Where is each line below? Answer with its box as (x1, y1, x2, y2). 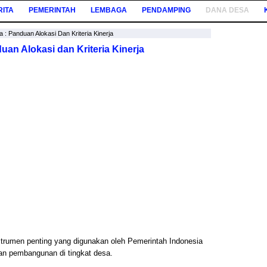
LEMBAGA (91, 6, 127, 14)
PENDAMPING (142, 6, 191, 14)
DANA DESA (206, 6, 249, 14)
